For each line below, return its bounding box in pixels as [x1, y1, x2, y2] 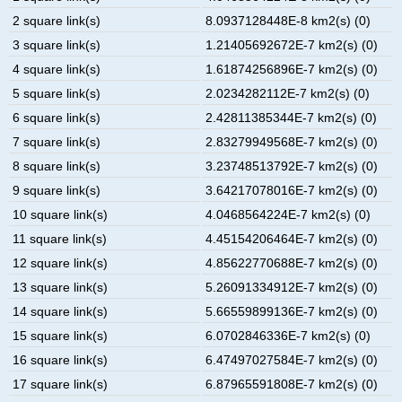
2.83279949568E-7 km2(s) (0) [205, 134, 379, 149]
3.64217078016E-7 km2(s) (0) [205, 182, 379, 197]
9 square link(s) [13, 182, 101, 197]
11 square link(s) [13, 231, 108, 246]
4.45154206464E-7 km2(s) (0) [205, 231, 379, 246]
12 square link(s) [13, 255, 109, 270]
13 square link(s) [13, 279, 109, 294]
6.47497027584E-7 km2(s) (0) [205, 352, 379, 367]
